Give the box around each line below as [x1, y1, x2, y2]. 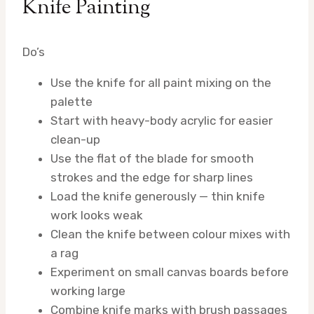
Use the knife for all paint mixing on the [50, 76, 271, 90]
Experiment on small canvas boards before [50, 265, 289, 280]
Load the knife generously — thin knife [50, 189, 265, 204]
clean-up [50, 132, 100, 147]
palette [50, 95, 93, 109]
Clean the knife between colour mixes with [50, 227, 290, 242]
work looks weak [50, 208, 143, 223]
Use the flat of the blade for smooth [50, 151, 254, 166]
